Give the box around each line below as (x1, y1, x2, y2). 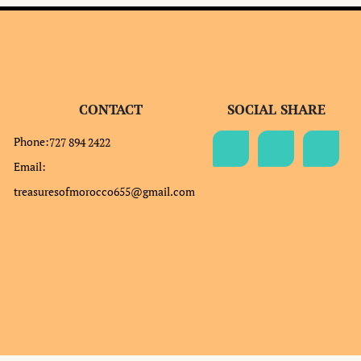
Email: (14, 158, 47, 174)
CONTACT (78, 99, 143, 118)
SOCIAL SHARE (226, 99, 326, 118)
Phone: (14, 133, 50, 149)
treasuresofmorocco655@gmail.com (14, 183, 196, 199)
